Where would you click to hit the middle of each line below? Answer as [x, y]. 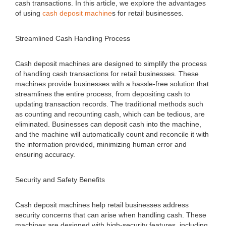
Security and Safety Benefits [60, 180]
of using [29, 13]
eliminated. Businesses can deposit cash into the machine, [108, 124]
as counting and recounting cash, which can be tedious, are [110, 114]
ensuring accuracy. [45, 154]
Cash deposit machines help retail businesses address [102, 205]
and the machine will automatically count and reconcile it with [112, 134]
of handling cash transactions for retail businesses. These [107, 74]
